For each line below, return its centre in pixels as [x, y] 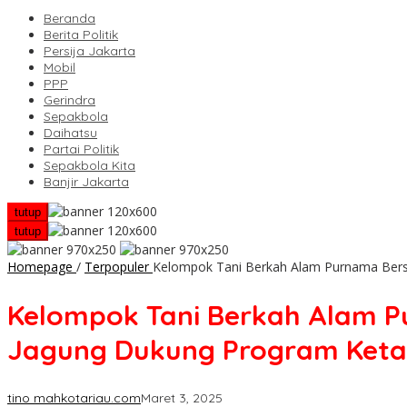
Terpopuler [117, 267]
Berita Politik [81, 35]
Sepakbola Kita [89, 166]
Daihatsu [70, 133]
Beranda [69, 19]
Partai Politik [81, 149]
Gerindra [69, 100]
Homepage [40, 267]
